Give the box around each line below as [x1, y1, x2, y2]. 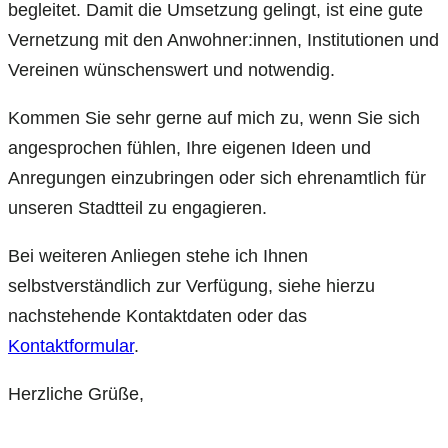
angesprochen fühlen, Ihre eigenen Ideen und [8, 138, 371, 159]
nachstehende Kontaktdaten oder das [8, 306, 307, 327]
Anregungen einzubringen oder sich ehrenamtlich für [8, 168, 426, 189]
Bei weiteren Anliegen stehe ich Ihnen [8, 246, 308, 267]
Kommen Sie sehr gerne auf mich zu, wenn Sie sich [8, 108, 420, 129]
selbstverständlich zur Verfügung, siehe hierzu [8, 276, 375, 297]
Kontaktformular [8, 336, 134, 357]
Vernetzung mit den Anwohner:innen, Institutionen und [8, 30, 439, 51]
